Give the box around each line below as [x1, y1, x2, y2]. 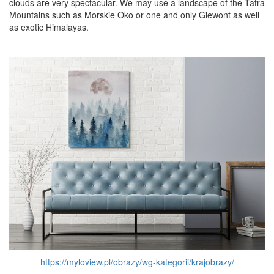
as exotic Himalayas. [9, 21, 89, 34]
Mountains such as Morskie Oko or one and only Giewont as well [9, 9, 259, 21]
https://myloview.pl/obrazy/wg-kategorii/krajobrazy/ [40, 255, 234, 268]
